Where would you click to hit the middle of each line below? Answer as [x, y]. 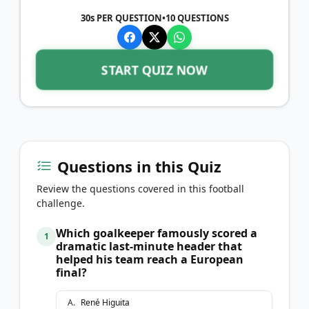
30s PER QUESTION [121, 18]
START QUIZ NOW [154, 69]
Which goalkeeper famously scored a [157, 233]
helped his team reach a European [150, 259]
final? [71, 272]
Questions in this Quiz [139, 166]
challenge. [61, 203]
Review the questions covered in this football [140, 188]
